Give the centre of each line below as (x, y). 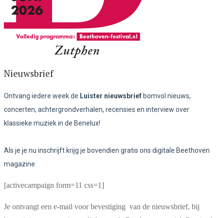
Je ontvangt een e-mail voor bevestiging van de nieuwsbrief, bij (102, 206)
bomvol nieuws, (166, 96)
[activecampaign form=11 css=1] (54, 185)
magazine (19, 164)
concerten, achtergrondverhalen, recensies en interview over (97, 109)
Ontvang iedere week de (42, 96)
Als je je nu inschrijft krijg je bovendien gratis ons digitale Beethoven (107, 150)
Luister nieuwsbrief (111, 96)
